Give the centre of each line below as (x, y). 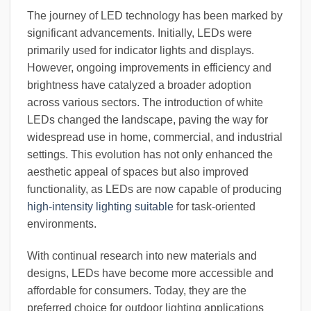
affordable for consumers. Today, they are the (137, 290)
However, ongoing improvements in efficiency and (149, 67)
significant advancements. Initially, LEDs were (140, 33)
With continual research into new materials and (142, 255)
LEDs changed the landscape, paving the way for (148, 119)
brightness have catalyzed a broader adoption (139, 85)
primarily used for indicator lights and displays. (141, 50)
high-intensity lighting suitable (100, 206)
